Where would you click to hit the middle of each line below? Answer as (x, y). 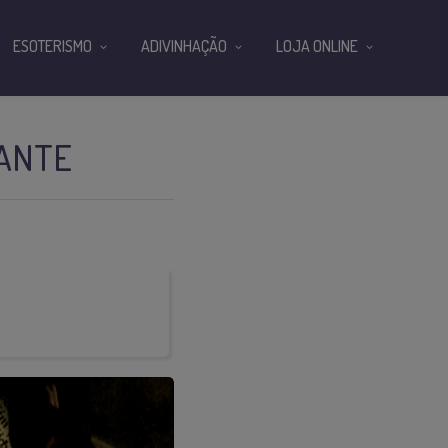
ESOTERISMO (52, 46)
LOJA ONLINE (317, 46)
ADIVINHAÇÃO (184, 46)
